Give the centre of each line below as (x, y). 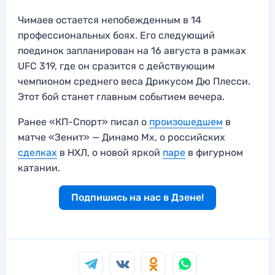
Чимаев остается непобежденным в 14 (110, 20)
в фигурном (214, 153)
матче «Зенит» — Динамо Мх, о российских (122, 137)
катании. (39, 168)
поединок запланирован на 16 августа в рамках (132, 51)
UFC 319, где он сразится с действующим (116, 66)
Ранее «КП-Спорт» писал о (83, 122)
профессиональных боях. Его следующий (116, 36)
